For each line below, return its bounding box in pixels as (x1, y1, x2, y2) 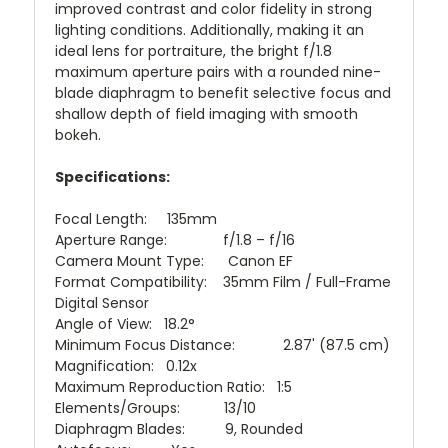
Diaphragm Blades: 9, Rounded (55, 419, 303, 439)
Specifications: (55, 167, 170, 187)
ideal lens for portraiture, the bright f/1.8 (55, 41, 332, 61)
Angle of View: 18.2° (55, 314, 195, 334)
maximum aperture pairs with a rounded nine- (55, 62, 381, 82)
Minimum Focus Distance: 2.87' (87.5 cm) (55, 335, 390, 355)
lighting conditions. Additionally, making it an (55, 20, 364, 40)
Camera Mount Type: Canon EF (55, 251, 293, 271)
